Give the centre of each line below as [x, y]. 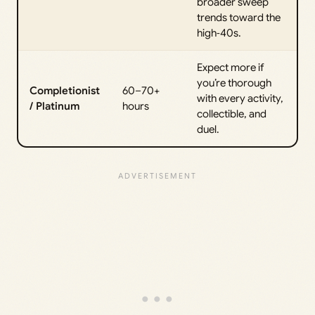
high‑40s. [219, 33]
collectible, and [232, 114]
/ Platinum [54, 106]
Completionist [65, 91]
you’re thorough [234, 83]
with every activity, [240, 98]
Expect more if [230, 67]
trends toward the [239, 18]
